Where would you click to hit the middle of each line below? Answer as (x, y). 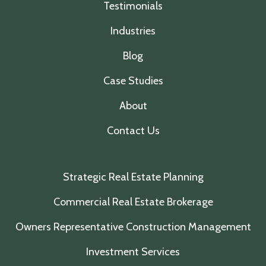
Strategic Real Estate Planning (133, 177)
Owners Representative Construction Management (133, 227)
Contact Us (133, 131)
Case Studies (133, 81)
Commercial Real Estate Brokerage (133, 202)
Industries (133, 31)
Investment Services (133, 252)
